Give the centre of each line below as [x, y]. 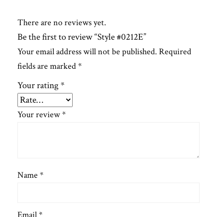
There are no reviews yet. [62, 23]
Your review [40, 115]
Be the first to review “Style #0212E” [82, 37]
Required [175, 52]
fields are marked [48, 66]
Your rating [39, 86]
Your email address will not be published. [87, 52]
